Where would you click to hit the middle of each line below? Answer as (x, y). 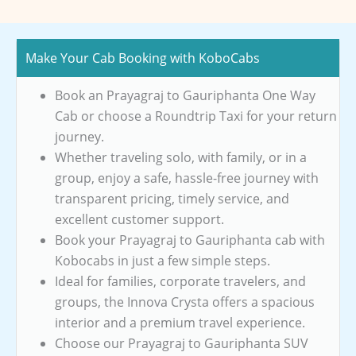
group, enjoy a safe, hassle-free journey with (187, 178)
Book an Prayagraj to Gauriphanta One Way (185, 95)
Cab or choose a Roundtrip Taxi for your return (196, 116)
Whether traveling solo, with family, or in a (181, 157)
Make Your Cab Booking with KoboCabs (143, 58)
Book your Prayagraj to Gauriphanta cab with (190, 240)
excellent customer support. (139, 219)
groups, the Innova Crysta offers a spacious (185, 302)
